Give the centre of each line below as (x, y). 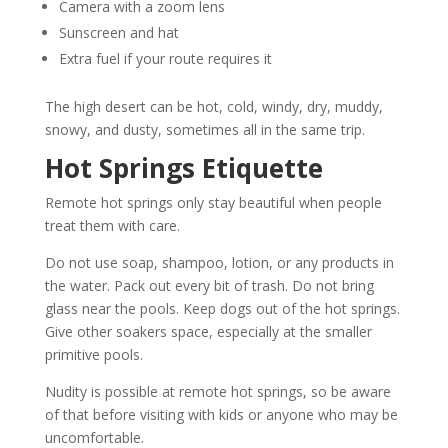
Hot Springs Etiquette (183, 167)
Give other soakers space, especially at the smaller (208, 331)
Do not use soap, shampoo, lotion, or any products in (219, 262)
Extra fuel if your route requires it (165, 58)
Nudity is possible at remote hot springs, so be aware (217, 391)
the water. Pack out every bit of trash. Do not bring (209, 285)
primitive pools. (93, 354)
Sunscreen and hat (118, 32)
